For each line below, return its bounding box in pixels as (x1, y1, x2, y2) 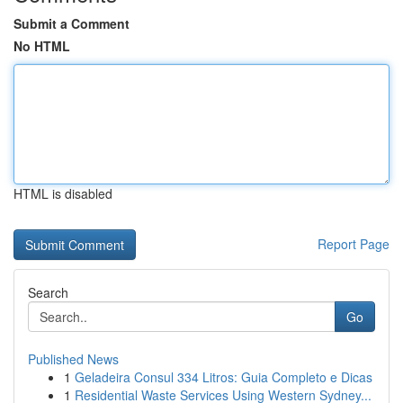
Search (28, 283, 68, 301)
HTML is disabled (13, 184, 112, 202)
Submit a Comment (13, 14, 130, 32)
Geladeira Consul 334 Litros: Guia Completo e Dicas (75, 368, 372, 386)
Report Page (318, 235, 390, 253)
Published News (28, 350, 119, 368)
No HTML (13, 37, 70, 55)
